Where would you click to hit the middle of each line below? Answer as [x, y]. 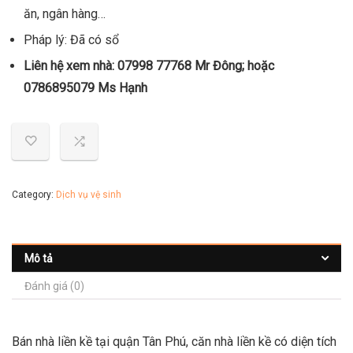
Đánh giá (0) [54, 286]
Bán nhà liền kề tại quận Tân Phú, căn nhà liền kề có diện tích [174, 342]
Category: [34, 195]
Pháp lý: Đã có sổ [71, 40]
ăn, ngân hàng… [65, 14]
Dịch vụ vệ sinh [89, 195]
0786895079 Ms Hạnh [85, 88]
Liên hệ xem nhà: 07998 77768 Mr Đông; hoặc [149, 66]
